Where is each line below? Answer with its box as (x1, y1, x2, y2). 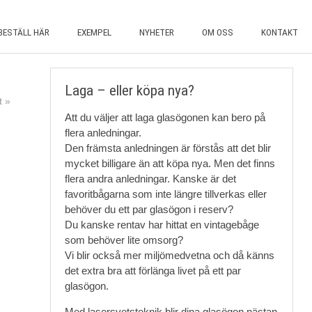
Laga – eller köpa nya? (64, 82, 194, 99)
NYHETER (139, 26, 174, 38)
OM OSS (202, 26, 233, 38)
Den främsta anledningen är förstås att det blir (64, 142, 271, 154)
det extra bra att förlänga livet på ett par (64, 265, 241, 276)
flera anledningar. (64, 127, 141, 139)
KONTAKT (261, 26, 298, 38)
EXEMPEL (77, 26, 111, 38)
